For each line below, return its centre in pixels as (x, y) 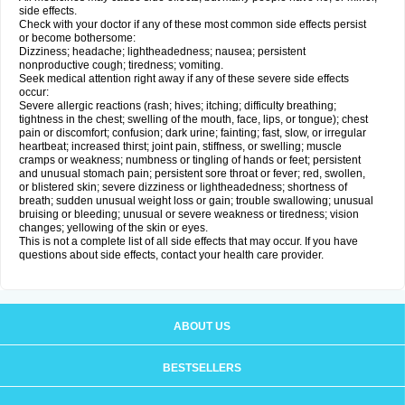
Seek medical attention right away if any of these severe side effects (184, 79)
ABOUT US (202, 326)
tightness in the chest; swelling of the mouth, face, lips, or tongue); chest (193, 119)
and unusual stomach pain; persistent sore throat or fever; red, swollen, (192, 174)
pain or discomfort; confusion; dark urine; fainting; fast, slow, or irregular (193, 133)
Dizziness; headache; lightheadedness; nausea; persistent (162, 52)
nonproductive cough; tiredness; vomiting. (121, 65)
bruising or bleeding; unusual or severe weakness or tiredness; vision (189, 214)
